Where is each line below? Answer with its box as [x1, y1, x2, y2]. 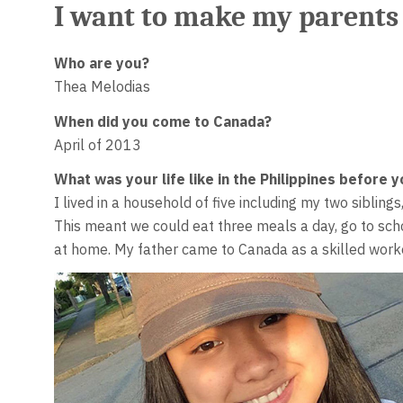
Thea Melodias [53, 77, 150, 96]
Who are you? [53, 54, 149, 73]
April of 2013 [53, 135, 141, 154]
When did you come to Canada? [53, 112, 272, 130]
